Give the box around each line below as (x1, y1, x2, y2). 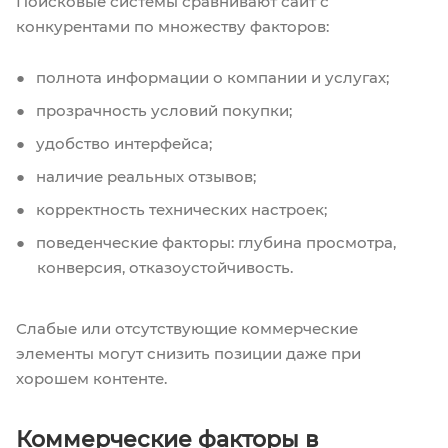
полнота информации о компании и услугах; (32, 67, 389, 87)
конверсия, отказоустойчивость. (37, 257, 293, 277)
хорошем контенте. (16, 368, 167, 388)
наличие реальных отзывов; (32, 166, 256, 186)
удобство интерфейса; (32, 133, 212, 153)
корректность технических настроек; (32, 199, 327, 219)
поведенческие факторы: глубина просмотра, (32, 232, 396, 252)
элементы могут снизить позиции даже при (16, 343, 361, 363)
